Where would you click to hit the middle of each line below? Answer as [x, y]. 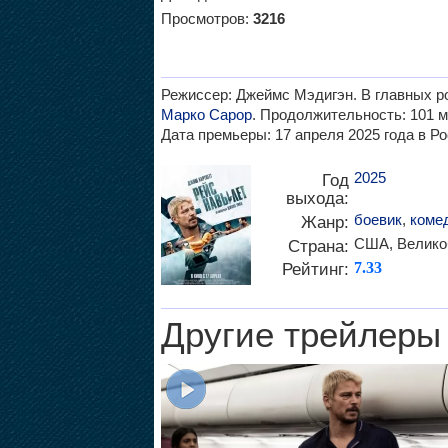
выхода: [317, 198]
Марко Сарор [206, 114]
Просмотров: [206, 18]
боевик [377, 219]
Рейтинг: [315, 269]
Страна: [318, 246]
